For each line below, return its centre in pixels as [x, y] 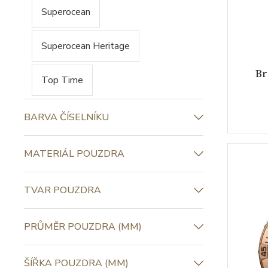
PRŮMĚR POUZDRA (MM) [83, 227]
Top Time [62, 80]
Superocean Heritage [86, 46]
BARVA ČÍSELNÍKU [66, 117]
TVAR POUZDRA [63, 190]
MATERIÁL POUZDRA [74, 154]
